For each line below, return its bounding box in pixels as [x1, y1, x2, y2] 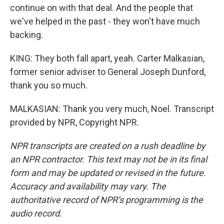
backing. [10, 29, 43, 40]
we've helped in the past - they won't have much [10, 16, 200, 26]
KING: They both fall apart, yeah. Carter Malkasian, [10, 53, 204, 63]
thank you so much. [10, 80, 87, 90]
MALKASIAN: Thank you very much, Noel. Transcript [10, 103, 214, 114]
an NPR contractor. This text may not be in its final [10, 154, 207, 164]
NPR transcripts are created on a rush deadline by [10, 140, 205, 151]
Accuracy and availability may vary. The [10, 181, 166, 191]
